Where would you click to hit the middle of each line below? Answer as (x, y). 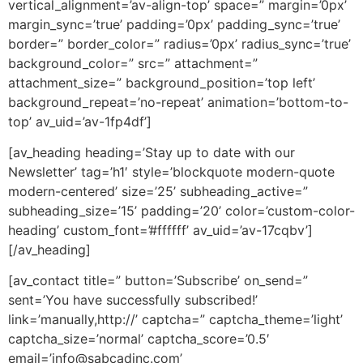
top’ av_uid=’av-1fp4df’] (80, 121)
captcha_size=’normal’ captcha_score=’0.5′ (139, 339)
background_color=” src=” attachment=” (133, 63)
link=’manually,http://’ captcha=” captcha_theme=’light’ (175, 320)
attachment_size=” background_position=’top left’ (162, 82)
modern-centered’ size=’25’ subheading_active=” (158, 191)
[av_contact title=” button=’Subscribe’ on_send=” (158, 281)
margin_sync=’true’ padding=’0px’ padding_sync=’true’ (174, 24)
